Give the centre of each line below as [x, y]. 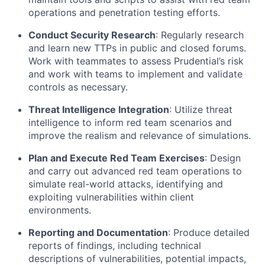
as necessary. [96, 87]
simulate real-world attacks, [92, 184]
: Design [223, 158]
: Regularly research [200, 35]
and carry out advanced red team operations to [135, 171]
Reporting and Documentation [98, 232]
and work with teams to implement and [118, 74]
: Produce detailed [209, 232]
